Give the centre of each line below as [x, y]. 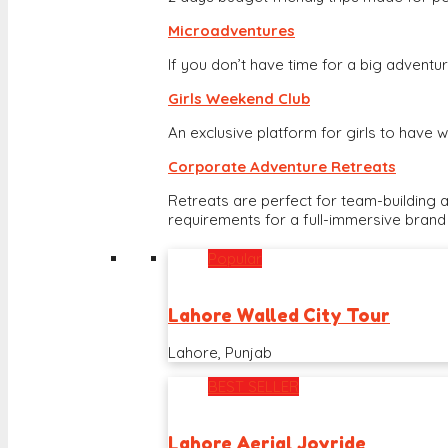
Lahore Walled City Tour [279, 315]
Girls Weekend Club [239, 99]
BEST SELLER [253, 387]
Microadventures [231, 31]
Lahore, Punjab [220, 353]
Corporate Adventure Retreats [282, 167]
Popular [235, 259]
